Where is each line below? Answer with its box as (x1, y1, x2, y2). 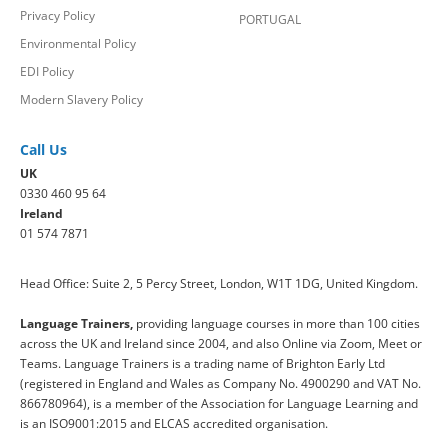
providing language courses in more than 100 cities (133, 314, 420, 332)
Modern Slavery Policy (20, 90, 143, 108)
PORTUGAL (239, 10, 301, 28)
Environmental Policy (20, 34, 136, 52)
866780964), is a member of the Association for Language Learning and (20, 394, 418, 412)
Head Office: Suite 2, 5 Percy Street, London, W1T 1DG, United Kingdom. (20, 274, 418, 292)
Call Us (20, 139, 67, 159)
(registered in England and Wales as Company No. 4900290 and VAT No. (20, 374, 421, 392)
